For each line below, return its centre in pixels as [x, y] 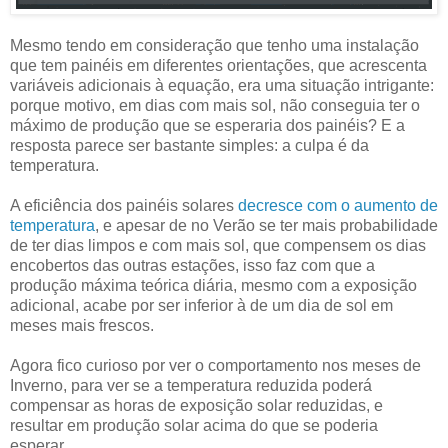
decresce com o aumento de [338, 205]
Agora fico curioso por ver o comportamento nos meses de [215, 365]
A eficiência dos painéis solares [124, 205]
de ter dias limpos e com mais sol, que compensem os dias [218, 245]
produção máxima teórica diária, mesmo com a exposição [213, 285]
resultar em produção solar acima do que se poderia [194, 425]
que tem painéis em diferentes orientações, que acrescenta [218, 65]
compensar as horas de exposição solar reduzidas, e [196, 405]
